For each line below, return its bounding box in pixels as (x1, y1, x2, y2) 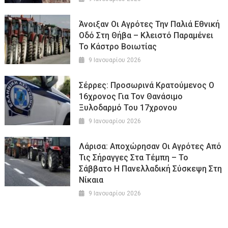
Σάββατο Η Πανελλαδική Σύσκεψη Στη (79, 164, 222, 174)
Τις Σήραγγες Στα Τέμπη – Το (79, 153, 189, 163)
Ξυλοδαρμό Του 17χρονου (79, 103, 178, 113)
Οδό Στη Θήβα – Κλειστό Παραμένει (79, 31, 214, 41)
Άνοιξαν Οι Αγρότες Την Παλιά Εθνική (79, 19, 220, 30)
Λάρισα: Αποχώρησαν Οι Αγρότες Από (79, 141, 222, 152)
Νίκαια (79, 175, 104, 185)
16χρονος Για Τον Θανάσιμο (79, 92, 183, 102)
